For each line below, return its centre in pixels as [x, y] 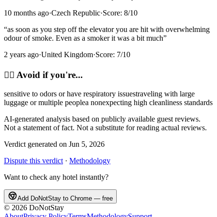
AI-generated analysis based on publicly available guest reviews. [102, 119]
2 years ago [21, 55]
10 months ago [26, 13]
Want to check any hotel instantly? [56, 177]
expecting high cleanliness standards [157, 102]
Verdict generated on [35, 144]
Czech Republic [76, 13]
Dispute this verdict [33, 160]
